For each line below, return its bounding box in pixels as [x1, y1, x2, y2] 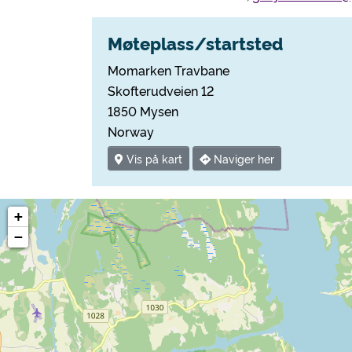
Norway [108, 123, 154, 140]
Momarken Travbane [108, 61, 229, 79]
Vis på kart [123, 151, 182, 167]
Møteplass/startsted [108, 31, 283, 55]
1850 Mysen [108, 102, 178, 119]
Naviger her [211, 151, 274, 167]
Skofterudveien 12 [108, 82, 214, 99]
